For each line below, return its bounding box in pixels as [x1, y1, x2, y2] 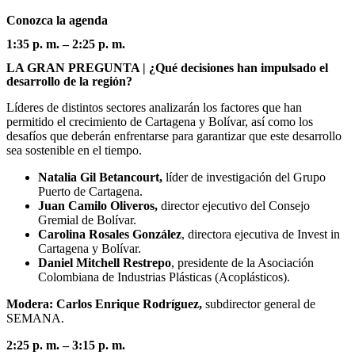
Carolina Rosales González [38, 227, 181, 242]
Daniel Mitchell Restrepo [38, 256, 171, 270]
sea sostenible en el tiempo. [6, 143, 142, 158]
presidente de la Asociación [177, 256, 314, 270]
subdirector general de [202, 297, 315, 311]
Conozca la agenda [6, 13, 108, 27]
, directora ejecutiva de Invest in [181, 227, 340, 242]
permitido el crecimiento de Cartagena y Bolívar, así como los [6, 115, 313, 129]
